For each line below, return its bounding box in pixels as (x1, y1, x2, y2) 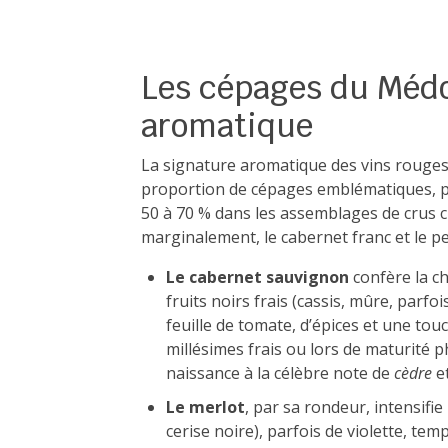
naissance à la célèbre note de (166, 362, 394, 384)
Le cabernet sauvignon (166, 266, 349, 288)
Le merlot (166, 396, 245, 418)
